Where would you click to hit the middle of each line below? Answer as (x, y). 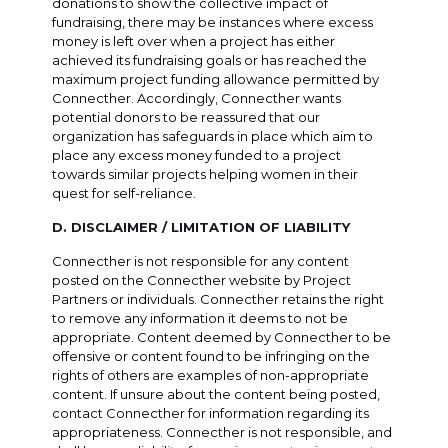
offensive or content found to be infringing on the (211, 355)
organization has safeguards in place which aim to (213, 135)
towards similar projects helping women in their (205, 173)
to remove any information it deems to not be (200, 317)
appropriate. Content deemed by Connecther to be (222, 336)
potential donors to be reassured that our (186, 116)
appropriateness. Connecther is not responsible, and (222, 431)
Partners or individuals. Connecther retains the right (218, 298)
